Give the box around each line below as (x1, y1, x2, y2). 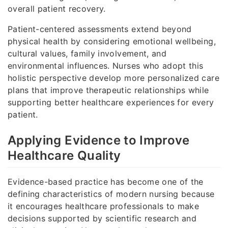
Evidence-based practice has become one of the (8, 177, 204, 187)
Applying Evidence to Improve (8, 133, 190, 148)
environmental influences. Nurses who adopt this (8, 61, 204, 71)
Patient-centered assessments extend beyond (8, 24, 192, 35)
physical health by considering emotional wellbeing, (8, 36, 216, 47)
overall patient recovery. (8, 4, 106, 14)
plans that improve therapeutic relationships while (8, 85, 209, 96)
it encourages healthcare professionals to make (8, 201, 199, 212)
